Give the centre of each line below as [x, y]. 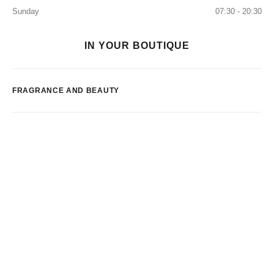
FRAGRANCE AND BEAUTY [66, 91]
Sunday [26, 11]
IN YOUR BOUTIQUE [137, 46]
